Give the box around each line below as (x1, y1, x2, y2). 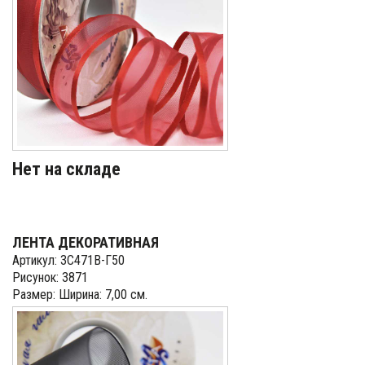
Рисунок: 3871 (12, 270, 88, 285)
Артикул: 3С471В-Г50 (12, 253, 125, 268)
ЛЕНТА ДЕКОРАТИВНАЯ (12, 234, 159, 251)
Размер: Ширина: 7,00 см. (12, 287, 147, 302)
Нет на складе (12, 159, 121, 179)
